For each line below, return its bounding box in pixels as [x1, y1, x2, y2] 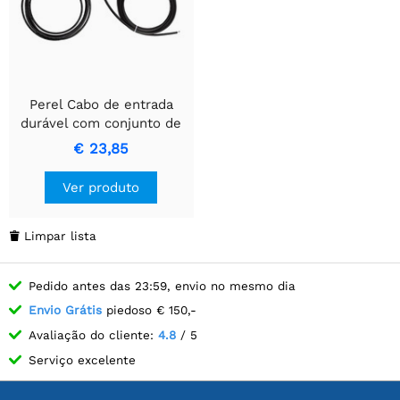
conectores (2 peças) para [17, 133, 185, 150]
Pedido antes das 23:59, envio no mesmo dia [29, 278, 296, 293]
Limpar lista [24, 228, 96, 243]
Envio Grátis [29, 303, 102, 318]
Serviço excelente [29, 352, 136, 367]
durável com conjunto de [21, 114, 182, 131]
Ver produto [62, 179, 140, 196]
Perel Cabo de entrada [29, 96, 173, 112]
